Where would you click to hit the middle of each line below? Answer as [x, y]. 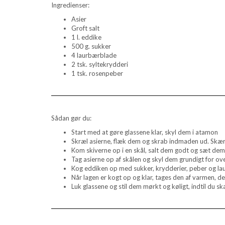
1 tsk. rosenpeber [97, 73]
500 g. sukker [91, 46]
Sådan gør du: [71, 118]
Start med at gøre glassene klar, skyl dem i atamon [145, 132]
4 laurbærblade [94, 55]
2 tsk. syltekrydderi [100, 64]
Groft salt [85, 28]
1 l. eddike [86, 37]
